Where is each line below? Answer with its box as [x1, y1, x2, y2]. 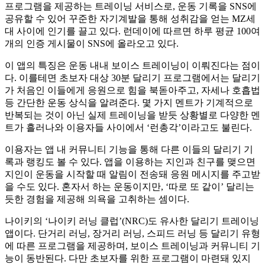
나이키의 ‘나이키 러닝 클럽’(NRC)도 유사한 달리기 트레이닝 [5, 216, 259, 227]
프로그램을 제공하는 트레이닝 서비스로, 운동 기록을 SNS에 [5, 1, 257, 12]
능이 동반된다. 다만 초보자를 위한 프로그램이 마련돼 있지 [5, 253, 251, 264]
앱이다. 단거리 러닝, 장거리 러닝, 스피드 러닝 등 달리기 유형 [5, 228, 260, 239]
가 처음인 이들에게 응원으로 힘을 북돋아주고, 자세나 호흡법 [5, 85, 260, 96]
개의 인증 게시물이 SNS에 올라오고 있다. [5, 38, 179, 49]
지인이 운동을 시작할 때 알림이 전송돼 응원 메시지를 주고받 [5, 169, 260, 180]
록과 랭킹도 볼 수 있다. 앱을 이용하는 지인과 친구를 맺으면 [5, 157, 256, 167]
